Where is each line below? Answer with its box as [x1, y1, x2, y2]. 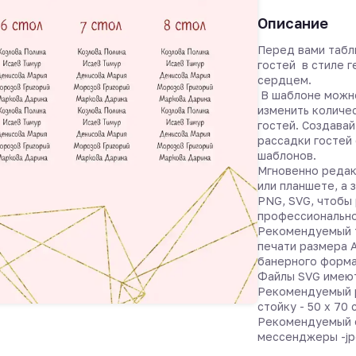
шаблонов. [257, 149, 319, 162]
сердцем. [257, 73, 311, 87]
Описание [257, 14, 328, 32]
